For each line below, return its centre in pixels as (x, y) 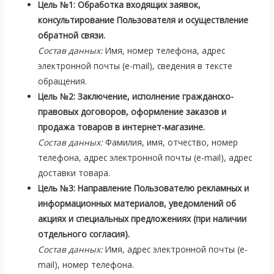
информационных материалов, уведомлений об (137, 203)
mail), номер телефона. (86, 264)
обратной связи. (72, 35)
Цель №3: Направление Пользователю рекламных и (144, 188)
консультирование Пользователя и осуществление (143, 20)
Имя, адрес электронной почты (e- (176, 249)
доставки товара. (74, 172)
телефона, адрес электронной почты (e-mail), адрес (145, 157)
